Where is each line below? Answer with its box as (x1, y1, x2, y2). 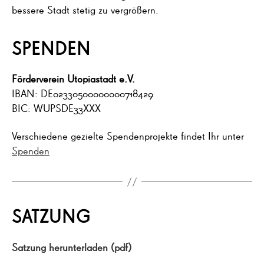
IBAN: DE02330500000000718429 (12, 86, 153, 100)
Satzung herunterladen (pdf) (12, 240, 131, 253)
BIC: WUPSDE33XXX (12, 101, 101, 114)
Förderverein (12, 71, 64, 85)
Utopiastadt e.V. (67, 71, 135, 85)
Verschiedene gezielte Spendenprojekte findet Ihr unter (12, 129, 244, 142)
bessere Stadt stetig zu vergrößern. (12, 2, 159, 16)
